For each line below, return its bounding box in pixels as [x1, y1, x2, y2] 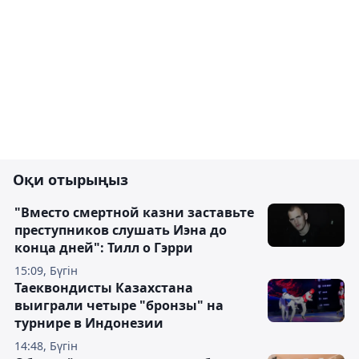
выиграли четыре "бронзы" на [14, 296, 224, 314]
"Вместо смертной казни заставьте [14, 204, 254, 221]
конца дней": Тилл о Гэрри [14, 239, 193, 256]
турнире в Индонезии [14, 314, 163, 332]
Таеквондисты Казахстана [14, 279, 193, 296]
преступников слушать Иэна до [14, 221, 227, 239]
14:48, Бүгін [14, 338, 78, 353]
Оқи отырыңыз [13, 170, 128, 189]
